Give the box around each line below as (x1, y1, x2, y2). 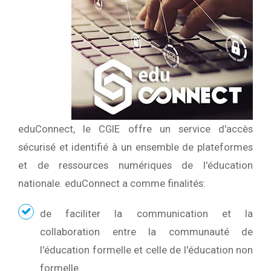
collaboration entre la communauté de (40, 226, 253, 238)
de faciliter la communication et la (40, 207, 253, 220)
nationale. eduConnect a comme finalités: (18, 177, 206, 189)
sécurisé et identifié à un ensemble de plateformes (18, 141, 253, 153)
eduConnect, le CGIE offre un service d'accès (18, 123, 253, 135)
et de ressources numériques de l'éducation (18, 159, 253, 171)
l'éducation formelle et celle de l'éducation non (40, 244, 253, 256)
